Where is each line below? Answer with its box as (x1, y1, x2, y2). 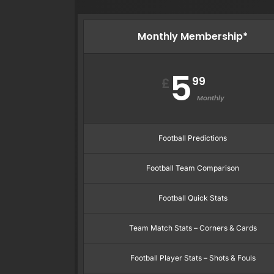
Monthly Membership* (138, 29, 248, 43)
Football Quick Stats (158, 193, 228, 202)
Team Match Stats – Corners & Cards (128, 223, 257, 232)
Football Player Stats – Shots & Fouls (130, 253, 256, 262)
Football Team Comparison (146, 163, 240, 172)
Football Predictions (158, 133, 228, 143)
